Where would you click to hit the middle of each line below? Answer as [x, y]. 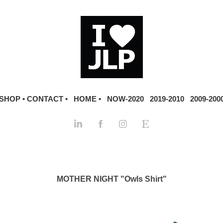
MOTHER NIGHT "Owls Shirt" [111, 179]
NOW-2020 [125, 99]
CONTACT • [47, 99]
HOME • [87, 99]
